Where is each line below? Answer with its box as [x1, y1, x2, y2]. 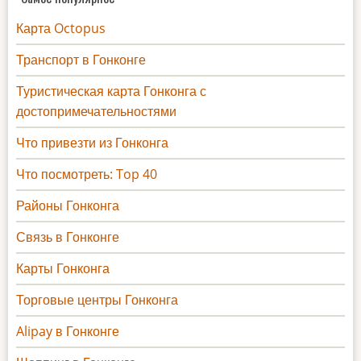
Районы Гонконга [16, 196, 119, 214]
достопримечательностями [16, 102, 176, 120]
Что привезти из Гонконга [16, 133, 168, 151]
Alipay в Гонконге [16, 322, 119, 340]
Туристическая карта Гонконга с [16, 81, 206, 100]
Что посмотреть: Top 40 [16, 164, 157, 183]
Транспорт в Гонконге [16, 50, 146, 68]
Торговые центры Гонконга [16, 290, 178, 309]
